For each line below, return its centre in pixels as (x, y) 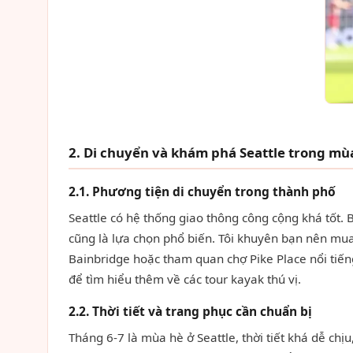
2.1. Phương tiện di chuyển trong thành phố (202, 191)
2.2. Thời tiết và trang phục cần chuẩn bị (190, 311)
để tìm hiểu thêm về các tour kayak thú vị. (185, 279)
